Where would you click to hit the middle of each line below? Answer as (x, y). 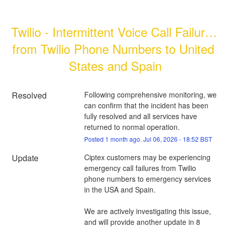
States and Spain (115, 65)
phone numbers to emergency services (147, 178)
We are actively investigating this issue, (147, 211)
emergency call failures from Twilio (140, 168)
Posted (94, 139)
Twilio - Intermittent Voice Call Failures (115, 31)
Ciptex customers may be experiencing (147, 157)
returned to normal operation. (132, 127)
